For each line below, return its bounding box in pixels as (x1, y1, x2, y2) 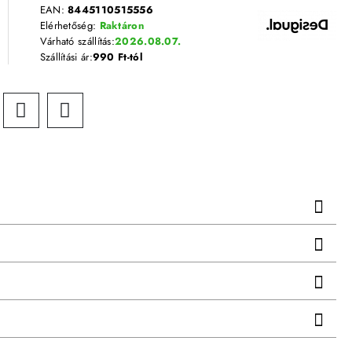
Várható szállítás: (39, 33, 115, 49)
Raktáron (99, 17, 144, 33)
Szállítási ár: (39, 49, 93, 64)
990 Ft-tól (92, 49, 143, 64)
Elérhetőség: (39, 17, 100, 33)
